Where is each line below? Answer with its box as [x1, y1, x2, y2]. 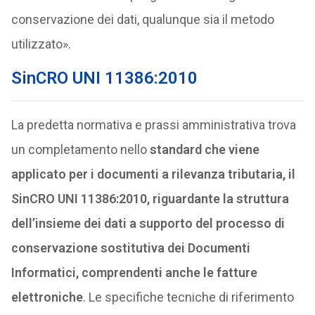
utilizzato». [11, 37, 71, 51]
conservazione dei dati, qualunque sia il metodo [11, 12, 274, 27]
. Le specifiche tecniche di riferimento [82, 290, 294, 304]
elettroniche [11, 290, 83, 304]
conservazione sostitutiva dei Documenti [11, 240, 250, 255]
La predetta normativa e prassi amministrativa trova [11, 117, 296, 132]
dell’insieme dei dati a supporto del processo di [11, 216, 285, 231]
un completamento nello [11, 142, 147, 157]
